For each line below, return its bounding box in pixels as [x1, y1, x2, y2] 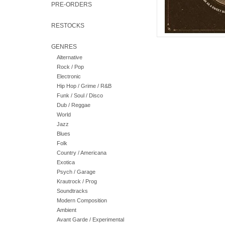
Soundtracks [56, 188, 88, 194]
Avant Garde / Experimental [56, 216, 124, 223]
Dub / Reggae [56, 102, 90, 108]
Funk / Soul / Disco [56, 92, 103, 99]
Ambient [56, 207, 76, 213]
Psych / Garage [56, 169, 95, 175]
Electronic [56, 73, 81, 80]
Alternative [56, 54, 82, 61]
